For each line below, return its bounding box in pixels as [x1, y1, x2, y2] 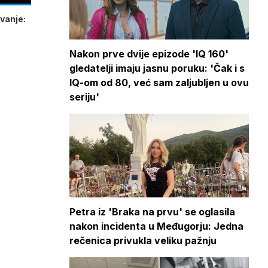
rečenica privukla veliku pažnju [69, 234, 217, 246]
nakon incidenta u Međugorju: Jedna [69, 220, 243, 232]
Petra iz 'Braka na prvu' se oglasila [69, 206, 235, 218]
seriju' [69, 91, 99, 103]
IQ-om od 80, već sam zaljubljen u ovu [69, 77, 249, 89]
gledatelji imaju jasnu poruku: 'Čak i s [69, 62, 245, 74]
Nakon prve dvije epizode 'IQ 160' [69, 48, 229, 60]
